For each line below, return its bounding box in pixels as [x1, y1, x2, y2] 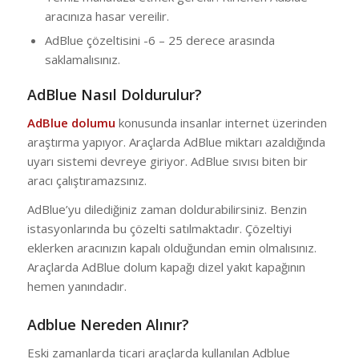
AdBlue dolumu [26, 114, 115, 131]
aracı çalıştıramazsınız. [26, 171, 147, 188]
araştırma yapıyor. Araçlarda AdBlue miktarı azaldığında [26, 133, 325, 150]
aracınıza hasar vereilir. [44, 7, 169, 24]
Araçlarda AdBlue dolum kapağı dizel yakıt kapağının [26, 259, 305, 276]
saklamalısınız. [44, 50, 120, 67]
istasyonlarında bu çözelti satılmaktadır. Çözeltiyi [26, 220, 292, 237]
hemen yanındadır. [26, 278, 127, 295]
